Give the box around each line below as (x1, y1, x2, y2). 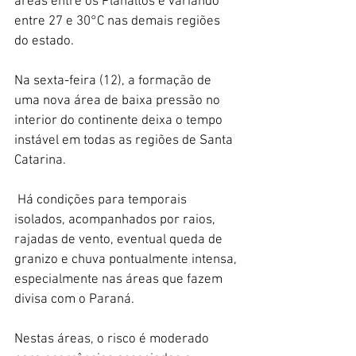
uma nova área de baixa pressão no (14, 92, 223, 109)
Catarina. (14, 152, 66, 168)
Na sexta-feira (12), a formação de (14, 72, 215, 89)
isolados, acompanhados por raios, (14, 211, 219, 228)
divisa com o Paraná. (14, 291, 137, 308)
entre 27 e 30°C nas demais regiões (14, 13, 223, 29)
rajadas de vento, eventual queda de (14, 231, 226, 248)
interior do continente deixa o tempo (14, 112, 226, 129)
